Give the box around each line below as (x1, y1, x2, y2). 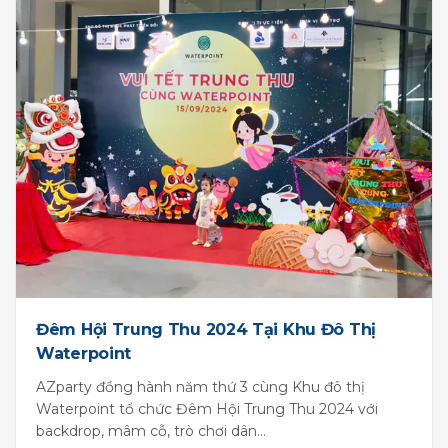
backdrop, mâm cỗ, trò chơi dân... (36, 421, 266, 440)
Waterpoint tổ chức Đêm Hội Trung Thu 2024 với (36, 399, 378, 418)
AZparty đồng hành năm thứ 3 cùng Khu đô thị (36, 377, 365, 396)
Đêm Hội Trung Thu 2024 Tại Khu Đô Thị (36, 319, 376, 339)
